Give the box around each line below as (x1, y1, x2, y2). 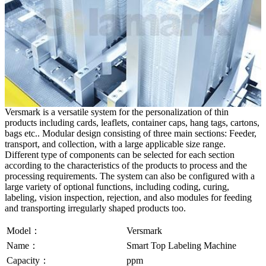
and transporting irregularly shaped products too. (5, 202, 186, 213)
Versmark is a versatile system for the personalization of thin (5, 106, 229, 117)
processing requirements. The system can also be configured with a (5, 170, 255, 181)
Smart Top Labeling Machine (126, 240, 236, 251)
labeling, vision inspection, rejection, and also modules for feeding (5, 192, 252, 202)
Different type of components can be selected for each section (5, 149, 235, 160)
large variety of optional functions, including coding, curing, (5, 181, 229, 192)
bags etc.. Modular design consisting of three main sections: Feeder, (5, 128, 256, 138)
